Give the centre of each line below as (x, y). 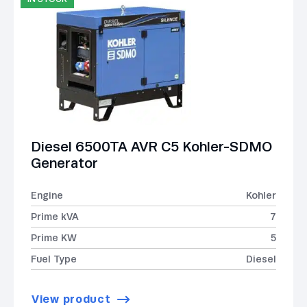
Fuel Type (54, 259)
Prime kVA (55, 216)
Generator (64, 163)
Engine (47, 195)
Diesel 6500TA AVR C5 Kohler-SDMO (151, 146)
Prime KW (54, 237)
